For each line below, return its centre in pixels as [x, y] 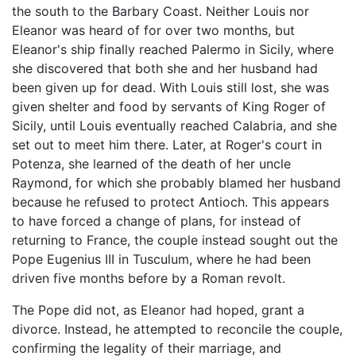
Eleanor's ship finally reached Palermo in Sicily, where [173, 50]
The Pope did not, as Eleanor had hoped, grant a [158, 310]
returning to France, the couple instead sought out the [175, 240]
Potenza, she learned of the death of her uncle [151, 164]
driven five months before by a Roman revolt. [149, 279]
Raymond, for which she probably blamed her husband [176, 183]
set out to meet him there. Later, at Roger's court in [167, 145]
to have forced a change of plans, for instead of [157, 221]
